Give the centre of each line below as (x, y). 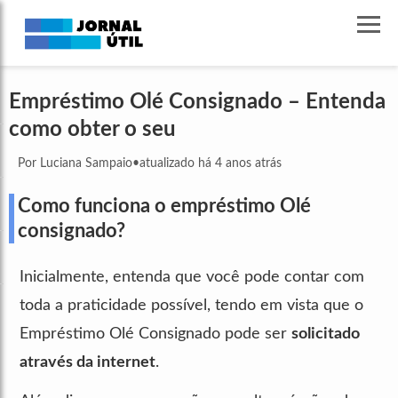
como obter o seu (95, 129)
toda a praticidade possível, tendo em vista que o (191, 305)
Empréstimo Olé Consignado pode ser (155, 334)
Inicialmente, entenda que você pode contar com (192, 277)
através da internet (88, 362)
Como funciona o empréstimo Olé (164, 206)
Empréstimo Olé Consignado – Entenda (197, 102)
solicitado (326, 334)
